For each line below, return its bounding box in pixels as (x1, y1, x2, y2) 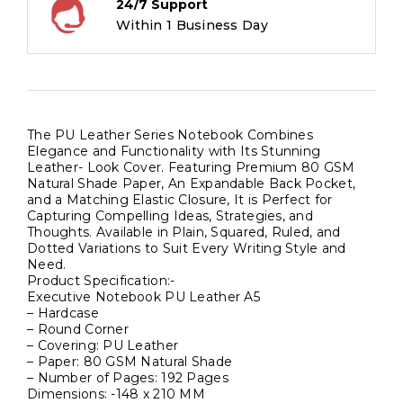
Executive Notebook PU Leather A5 (27, 288, 260, 305)
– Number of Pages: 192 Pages (27, 369, 228, 386)
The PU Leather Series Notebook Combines (27, 126, 313, 143)
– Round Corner (27, 320, 129, 337)
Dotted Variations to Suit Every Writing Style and (27, 239, 346, 256)
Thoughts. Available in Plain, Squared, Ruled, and (27, 223, 341, 240)
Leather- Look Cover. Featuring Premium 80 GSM (27, 158, 355, 175)
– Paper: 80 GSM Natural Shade (27, 353, 233, 370)
